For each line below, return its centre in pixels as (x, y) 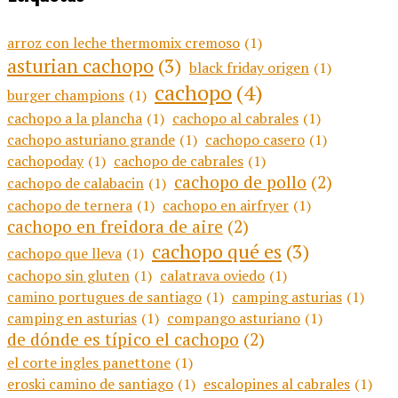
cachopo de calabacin (76, 183)
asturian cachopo (80, 66)
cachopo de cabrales (179, 161)
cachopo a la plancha (75, 119)
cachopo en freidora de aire (115, 227)
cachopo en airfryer (226, 206)
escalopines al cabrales (277, 384)
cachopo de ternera (70, 206)
